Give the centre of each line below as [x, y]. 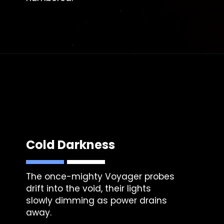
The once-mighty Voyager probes [100, 176]
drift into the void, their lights [89, 188]
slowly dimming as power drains [97, 200]
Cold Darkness [71, 145]
